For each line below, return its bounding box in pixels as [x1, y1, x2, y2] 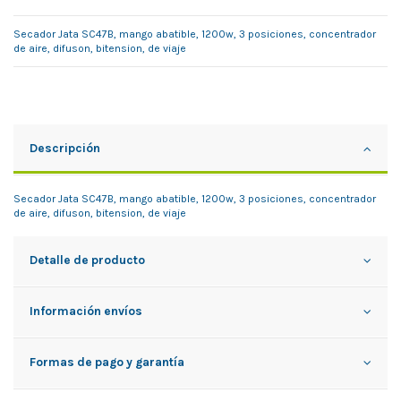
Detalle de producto [30, 252, 145, 267]
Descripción [30, 140, 100, 155]
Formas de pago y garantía [30, 354, 184, 369]
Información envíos [30, 303, 142, 318]
